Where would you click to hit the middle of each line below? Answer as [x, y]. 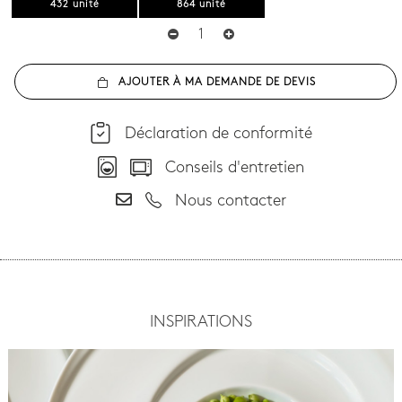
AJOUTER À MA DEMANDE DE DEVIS [217, 83]
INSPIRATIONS [201, 322]
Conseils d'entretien [228, 168]
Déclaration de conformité [212, 135]
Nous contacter [224, 202]
